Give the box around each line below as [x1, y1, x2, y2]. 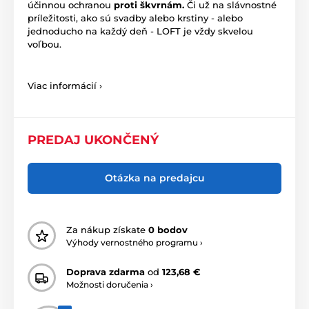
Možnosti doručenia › [66, 279, 153, 290]
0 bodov [148, 223, 188, 235]
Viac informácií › [28, 80, 102, 92]
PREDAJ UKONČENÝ [28, 132, 159, 148]
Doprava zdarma [66, 266, 145, 277]
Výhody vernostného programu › [66, 237, 203, 248]
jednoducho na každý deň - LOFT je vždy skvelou [28, 26, 253, 37]
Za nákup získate [66, 223, 148, 235]
